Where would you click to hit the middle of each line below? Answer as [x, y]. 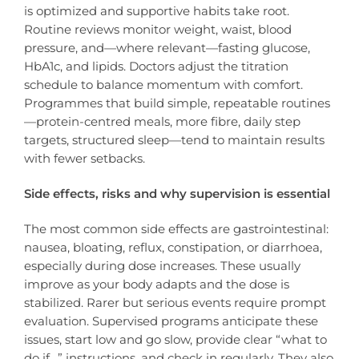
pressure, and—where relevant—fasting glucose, [167, 47]
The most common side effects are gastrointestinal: [176, 229]
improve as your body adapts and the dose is [157, 284]
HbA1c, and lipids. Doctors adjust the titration [156, 66]
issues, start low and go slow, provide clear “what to [175, 340]
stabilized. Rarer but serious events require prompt [175, 303]
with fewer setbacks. [85, 158]
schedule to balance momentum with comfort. [163, 84]
